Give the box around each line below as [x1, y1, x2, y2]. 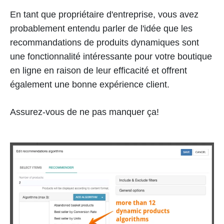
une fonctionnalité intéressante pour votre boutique [10, 51, 212, 61]
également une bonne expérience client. [10, 79, 169, 89]
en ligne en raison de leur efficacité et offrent [10, 65, 187, 75]
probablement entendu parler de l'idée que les [10, 23, 192, 33]
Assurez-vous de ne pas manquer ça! [10, 106, 159, 117]
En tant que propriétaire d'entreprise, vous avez [10, 9, 198, 19]
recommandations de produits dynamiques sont [10, 37, 199, 47]
